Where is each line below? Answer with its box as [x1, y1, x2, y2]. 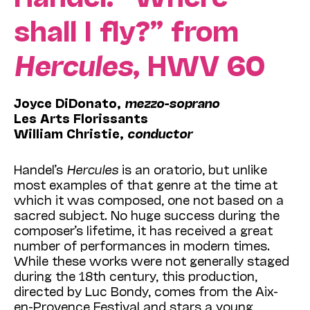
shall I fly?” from [14, 12, 239, 46]
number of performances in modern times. [14, 237, 270, 253]
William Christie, [14, 125, 127, 140]
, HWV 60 [133, 46, 265, 80]
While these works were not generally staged [14, 252, 289, 268]
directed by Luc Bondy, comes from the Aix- [14, 282, 278, 298]
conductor [127, 125, 192, 140]
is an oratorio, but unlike [118, 161, 267, 176]
